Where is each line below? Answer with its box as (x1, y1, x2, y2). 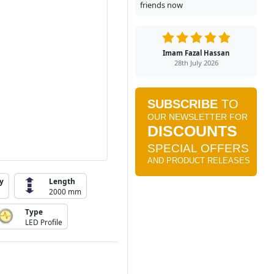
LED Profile (25, 217, 62, 227)
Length (49, 176, 75, 186)
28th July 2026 (174, 57, 218, 67)
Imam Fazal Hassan (163, 48, 229, 57)
